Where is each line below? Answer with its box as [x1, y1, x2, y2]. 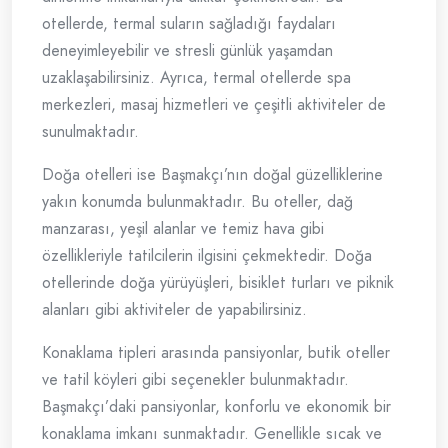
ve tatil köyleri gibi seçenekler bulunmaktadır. [42, 368, 349, 392]
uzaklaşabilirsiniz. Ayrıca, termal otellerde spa [42, 66, 351, 90]
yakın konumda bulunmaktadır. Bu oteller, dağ [42, 190, 353, 214]
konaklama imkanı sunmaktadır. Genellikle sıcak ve [42, 422, 382, 446]
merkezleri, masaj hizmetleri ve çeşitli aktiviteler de [42, 93, 386, 117]
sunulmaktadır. [42, 120, 139, 144]
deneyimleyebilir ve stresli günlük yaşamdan [42, 39, 333, 63]
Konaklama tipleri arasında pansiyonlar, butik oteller [42, 341, 390, 365]
